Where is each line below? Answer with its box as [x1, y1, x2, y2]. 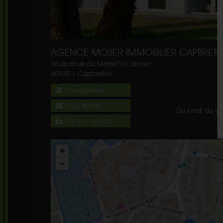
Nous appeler [62, 86, 106, 94]
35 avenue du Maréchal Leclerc [51, 59, 152, 68]
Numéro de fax [63, 116, 111, 125]
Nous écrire [63, 101, 99, 110]
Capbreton [77, 69, 112, 78]
